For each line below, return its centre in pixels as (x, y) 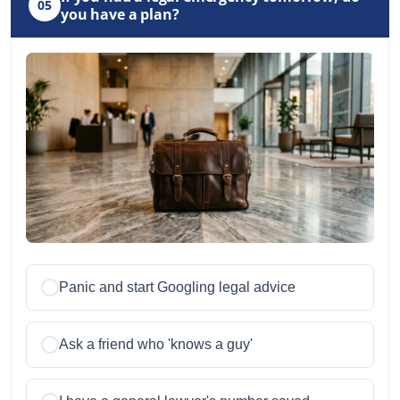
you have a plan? (120, 15)
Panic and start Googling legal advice (177, 287)
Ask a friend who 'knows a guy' (156, 344)
